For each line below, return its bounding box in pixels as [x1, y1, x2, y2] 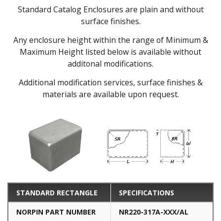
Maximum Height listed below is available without [20, 46, 201, 58]
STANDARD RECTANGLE [16, 187, 98, 197]
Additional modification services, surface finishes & [18, 77, 203, 88]
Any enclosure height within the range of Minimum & [13, 35, 208, 46]
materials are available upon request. [42, 89, 179, 100]
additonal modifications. [68, 58, 153, 70]
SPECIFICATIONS [119, 187, 174, 197]
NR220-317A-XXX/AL [119, 207, 188, 217]
